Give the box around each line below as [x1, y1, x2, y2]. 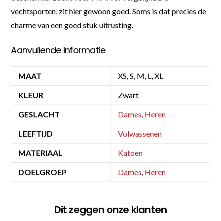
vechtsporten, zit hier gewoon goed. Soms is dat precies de [11, 6, 207, 16]
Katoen [118, 148, 143, 158]
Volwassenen [118, 129, 162, 139]
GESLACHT [18, 110, 60, 119]
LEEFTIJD [18, 129, 53, 139]
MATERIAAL [18, 148, 63, 158]
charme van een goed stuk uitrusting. [11, 20, 134, 30]
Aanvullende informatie [11, 44, 106, 57]
